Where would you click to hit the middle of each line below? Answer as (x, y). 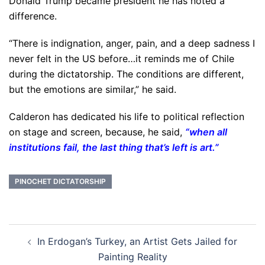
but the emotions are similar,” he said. (93, 90)
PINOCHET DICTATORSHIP (60, 182)
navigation (45, 248)
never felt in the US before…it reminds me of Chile (122, 59)
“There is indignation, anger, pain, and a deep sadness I (132, 43)
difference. (33, 16)
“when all (206, 132)
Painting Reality (132, 257)
